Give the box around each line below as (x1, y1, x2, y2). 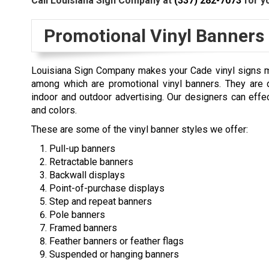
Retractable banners (49, 156, 133, 168)
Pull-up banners (49, 143, 115, 155)
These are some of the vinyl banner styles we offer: (31, 124, 248, 136)
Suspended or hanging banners (49, 249, 179, 261)
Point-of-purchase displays (49, 183, 165, 195)
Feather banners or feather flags (49, 235, 184, 247)
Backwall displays (49, 169, 125, 181)
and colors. (31, 104, 77, 116)
